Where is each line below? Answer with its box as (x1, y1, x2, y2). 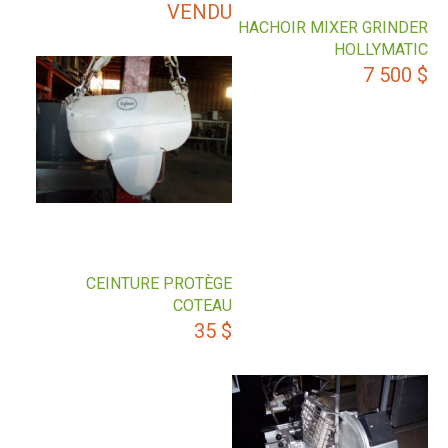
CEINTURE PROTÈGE (86, 274, 233, 294)
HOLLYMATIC (334, 40, 428, 60)
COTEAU (173, 296, 233, 316)
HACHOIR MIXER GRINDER (238, 18, 428, 38)
